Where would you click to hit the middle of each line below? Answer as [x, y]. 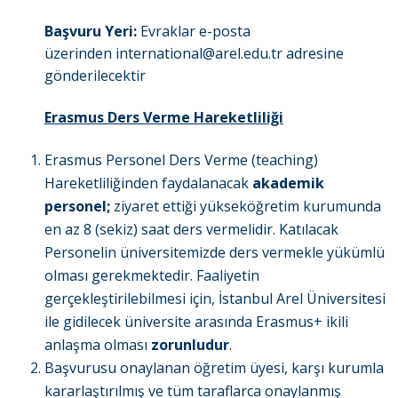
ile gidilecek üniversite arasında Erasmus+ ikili [196, 322]
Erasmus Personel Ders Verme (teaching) [181, 160]
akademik [288, 183]
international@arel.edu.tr [199, 54]
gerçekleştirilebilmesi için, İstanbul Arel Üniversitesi [215, 299]
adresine [313, 54]
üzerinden [80, 54]
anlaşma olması [98, 345]
